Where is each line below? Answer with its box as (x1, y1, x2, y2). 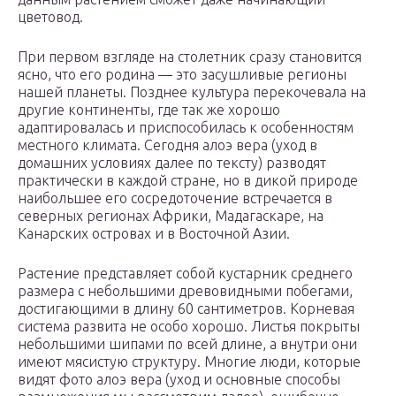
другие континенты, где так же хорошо (18, 102, 280, 118)
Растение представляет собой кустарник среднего (18, 265, 353, 282)
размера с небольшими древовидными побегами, (18, 283, 353, 300)
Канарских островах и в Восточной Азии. (18, 225, 290, 242)
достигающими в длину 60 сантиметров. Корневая (18, 301, 354, 317)
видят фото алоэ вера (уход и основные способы (18, 371, 340, 388)
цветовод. (18, 9, 83, 26)
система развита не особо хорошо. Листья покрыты (18, 318, 360, 335)
